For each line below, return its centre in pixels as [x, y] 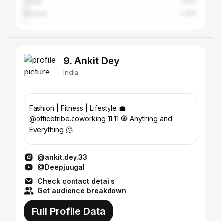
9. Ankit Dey [92, 61]
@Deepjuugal [61, 167]
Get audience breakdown [82, 191]
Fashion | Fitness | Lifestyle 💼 [77, 108]
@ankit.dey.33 [62, 157]
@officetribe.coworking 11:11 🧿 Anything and [68, 119]
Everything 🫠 [51, 129]
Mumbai [35, 14]
